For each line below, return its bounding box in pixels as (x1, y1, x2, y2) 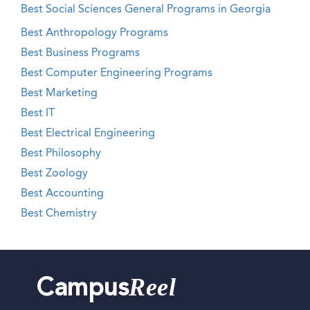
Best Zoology (21, 168, 88, 179)
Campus (36, 277, 129, 303)
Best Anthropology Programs (21, 28, 168, 39)
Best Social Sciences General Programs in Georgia (21, 4, 271, 15)
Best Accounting (21, 188, 104, 199)
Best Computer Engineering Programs (21, 68, 212, 79)
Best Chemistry (21, 208, 97, 219)
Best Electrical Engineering (21, 128, 155, 139)
